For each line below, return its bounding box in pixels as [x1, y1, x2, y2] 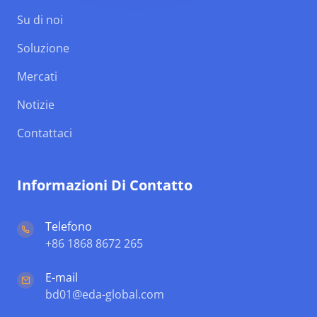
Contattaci [17, 125, 72, 141]
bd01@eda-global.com [45, 287, 164, 302]
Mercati [17, 69, 57, 84]
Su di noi [17, 12, 63, 28]
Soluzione [17, 40, 69, 56]
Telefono [45, 219, 92, 234]
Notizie [17, 97, 54, 113]
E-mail [45, 270, 78, 285]
